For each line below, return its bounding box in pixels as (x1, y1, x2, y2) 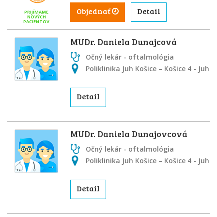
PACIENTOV (23, 18, 49, 25)
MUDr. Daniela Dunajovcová (70, 128, 187, 139)
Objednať (77, 6, 112, 16)
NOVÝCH (27, 14, 46, 20)
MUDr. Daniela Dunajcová (70, 36, 177, 47)
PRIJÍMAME (24, 9, 48, 15)
